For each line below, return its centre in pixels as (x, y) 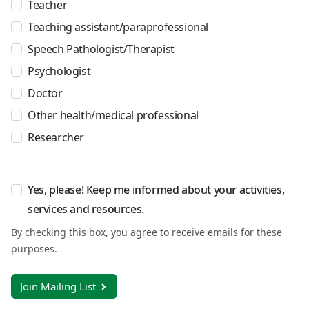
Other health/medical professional (113, 115)
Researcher (56, 137)
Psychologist (59, 71)
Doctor (45, 93)
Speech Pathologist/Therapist (101, 49)
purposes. (34, 249)
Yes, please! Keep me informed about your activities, (156, 190)
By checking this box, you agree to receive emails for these (147, 232)
